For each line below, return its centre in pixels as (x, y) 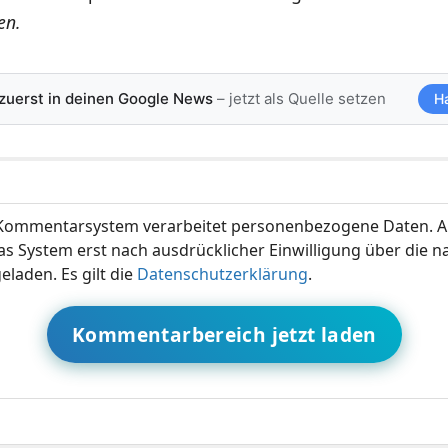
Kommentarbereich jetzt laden (224, 334)
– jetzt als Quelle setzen (299, 98)
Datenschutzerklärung (222, 273)
